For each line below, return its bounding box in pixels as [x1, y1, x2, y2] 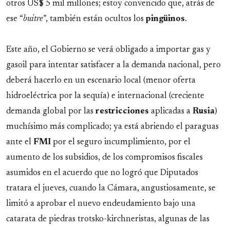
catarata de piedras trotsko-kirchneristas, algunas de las [6, 215, 209, 224]
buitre [23, 15, 43, 24]
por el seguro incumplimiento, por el [51, 138, 190, 147]
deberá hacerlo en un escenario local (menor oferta [6, 76, 196, 85]
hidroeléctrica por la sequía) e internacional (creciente [6, 92, 204, 101]
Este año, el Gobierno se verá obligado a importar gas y [6, 46, 210, 54]
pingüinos [146, 15, 185, 24]
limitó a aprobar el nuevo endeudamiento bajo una [6, 200, 196, 208]
